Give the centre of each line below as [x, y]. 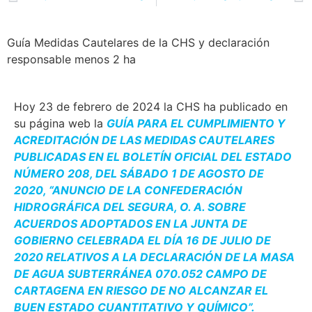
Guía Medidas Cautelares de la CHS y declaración [138, 42]
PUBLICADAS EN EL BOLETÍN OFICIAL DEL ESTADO [153, 157]
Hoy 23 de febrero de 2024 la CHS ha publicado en [151, 107]
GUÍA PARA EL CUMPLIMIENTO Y [196, 124]
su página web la [60, 124]
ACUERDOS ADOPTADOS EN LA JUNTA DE [131, 224]
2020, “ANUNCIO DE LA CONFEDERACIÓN [128, 190]
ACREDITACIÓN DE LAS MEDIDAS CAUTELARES [144, 140]
